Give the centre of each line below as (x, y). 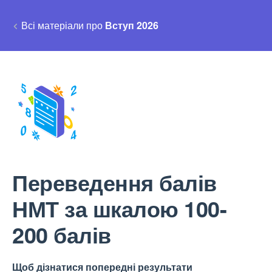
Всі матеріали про (63, 25)
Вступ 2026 (132, 25)
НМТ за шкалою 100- (119, 208)
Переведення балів (114, 182)
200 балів (62, 234)
